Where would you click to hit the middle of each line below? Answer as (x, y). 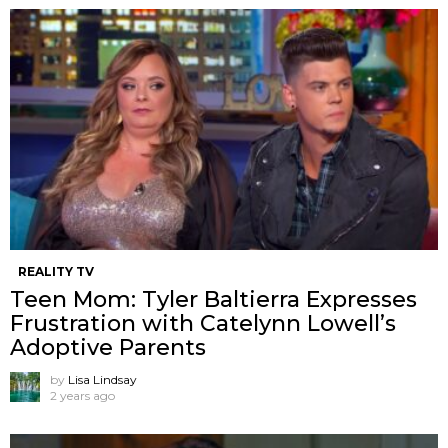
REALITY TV (56, 271)
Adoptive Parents (108, 347)
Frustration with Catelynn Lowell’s (203, 323)
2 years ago (82, 395)
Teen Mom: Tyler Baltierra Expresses (213, 299)
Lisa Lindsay (102, 379)
